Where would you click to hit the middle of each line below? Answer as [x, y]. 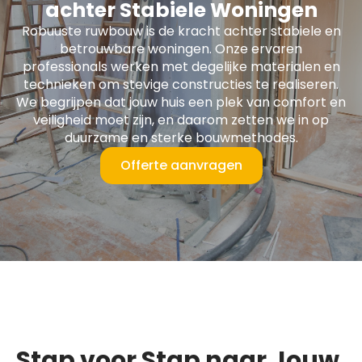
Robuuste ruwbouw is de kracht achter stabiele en [181, 31]
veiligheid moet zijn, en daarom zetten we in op [181, 120]
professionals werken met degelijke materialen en [181, 67]
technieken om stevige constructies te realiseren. [181, 84]
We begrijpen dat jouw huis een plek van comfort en [181, 102]
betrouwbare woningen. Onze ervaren [181, 49]
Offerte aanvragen [181, 165]
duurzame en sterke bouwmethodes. [181, 138]
